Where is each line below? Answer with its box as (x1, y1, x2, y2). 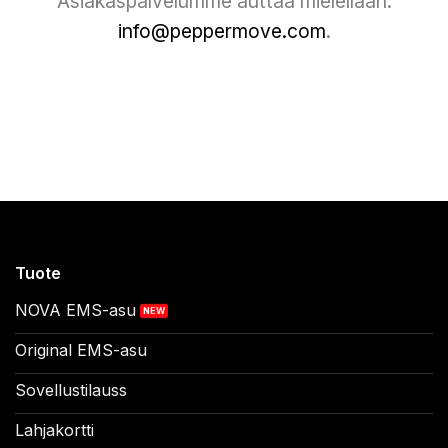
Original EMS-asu (14, 340, 147, 361)
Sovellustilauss (14, 380, 127, 401)
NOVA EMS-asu (14, 300, 136, 321)
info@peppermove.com (117, 18, 326, 43)
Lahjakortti (14, 420, 94, 441)
